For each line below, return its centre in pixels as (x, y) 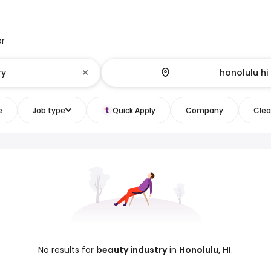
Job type (49, 110)
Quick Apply (134, 110)
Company (204, 110)
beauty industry (132, 250)
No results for (67, 250)
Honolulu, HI (205, 250)
